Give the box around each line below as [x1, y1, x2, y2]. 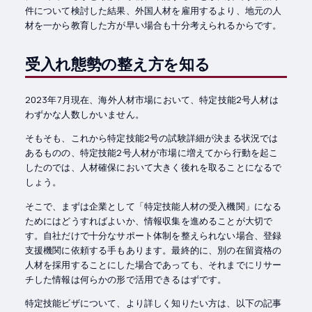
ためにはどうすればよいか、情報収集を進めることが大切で [24, 214, 273, 227]
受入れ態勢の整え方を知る [24, 53, 210, 74]
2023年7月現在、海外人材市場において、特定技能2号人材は [24, 93, 279, 107]
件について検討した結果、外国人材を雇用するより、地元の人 [24, 4, 282, 17]
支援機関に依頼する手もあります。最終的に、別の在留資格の [24, 243, 282, 256]
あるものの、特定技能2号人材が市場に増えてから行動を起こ [24, 146, 279, 159]
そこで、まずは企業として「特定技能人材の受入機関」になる [24, 199, 282, 212]
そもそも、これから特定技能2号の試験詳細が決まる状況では [24, 132, 279, 145]
